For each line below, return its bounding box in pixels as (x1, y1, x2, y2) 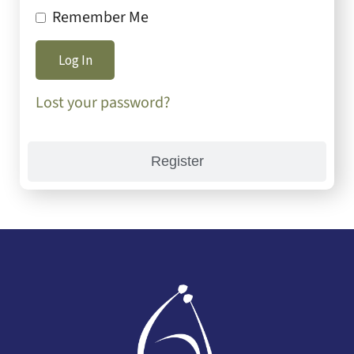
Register (150, 153, 204, 169)
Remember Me (52, 6, 149, 28)
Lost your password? (36, 92, 171, 114)
